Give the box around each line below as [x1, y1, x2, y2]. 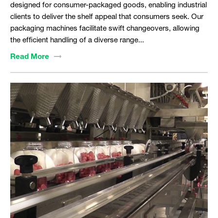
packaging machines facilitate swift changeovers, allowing [10, 23, 200, 32]
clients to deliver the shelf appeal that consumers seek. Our [10, 11, 203, 20]
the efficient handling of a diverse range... [10, 35, 144, 44]
